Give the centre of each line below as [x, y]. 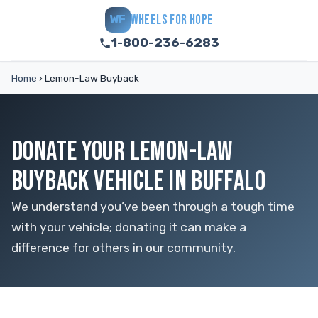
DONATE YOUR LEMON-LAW [122, 152]
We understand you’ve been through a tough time [153, 207]
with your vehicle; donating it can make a [129, 227]
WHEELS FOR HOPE [172, 20]
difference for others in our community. [124, 248]
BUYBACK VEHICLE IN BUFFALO [138, 181]
